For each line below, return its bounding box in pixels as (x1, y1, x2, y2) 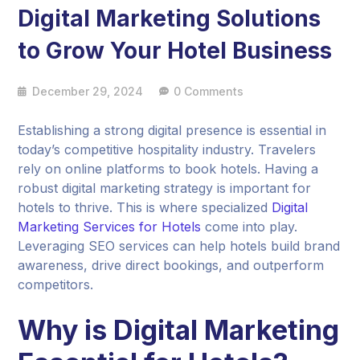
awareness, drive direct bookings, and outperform (18, 256, 325, 273)
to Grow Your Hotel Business (18, 36, 333, 64)
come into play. (201, 218, 298, 235)
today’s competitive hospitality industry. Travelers (18, 141, 317, 157)
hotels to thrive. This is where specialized (18, 198, 272, 215)
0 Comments (174, 84, 244, 98)
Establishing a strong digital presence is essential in (18, 121, 327, 138)
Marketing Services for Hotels (18, 218, 202, 235)
